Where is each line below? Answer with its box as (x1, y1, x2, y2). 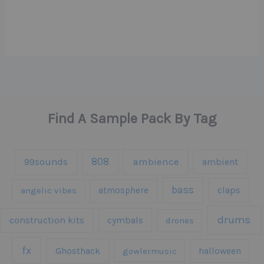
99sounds (24, 156, 68, 168)
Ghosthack (55, 245, 100, 256)
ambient (202, 156, 238, 168)
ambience (133, 156, 179, 168)
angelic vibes (20, 185, 77, 196)
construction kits (9, 214, 85, 226)
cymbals (107, 214, 144, 226)
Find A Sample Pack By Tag (48, 110, 216, 127)
